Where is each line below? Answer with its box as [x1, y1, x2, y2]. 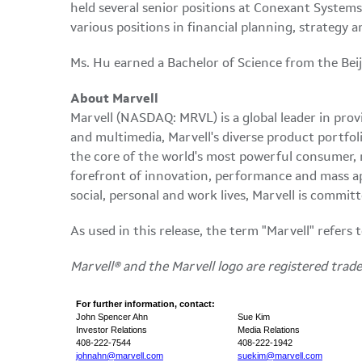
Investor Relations [76, 325, 222, 335]
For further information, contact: [76, 299, 215, 309]
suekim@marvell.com [238, 351, 322, 360]
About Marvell [70, 93, 162, 106]
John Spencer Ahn [76, 312, 218, 322]
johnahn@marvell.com [76, 351, 163, 360]
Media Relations [238, 325, 300, 335]
